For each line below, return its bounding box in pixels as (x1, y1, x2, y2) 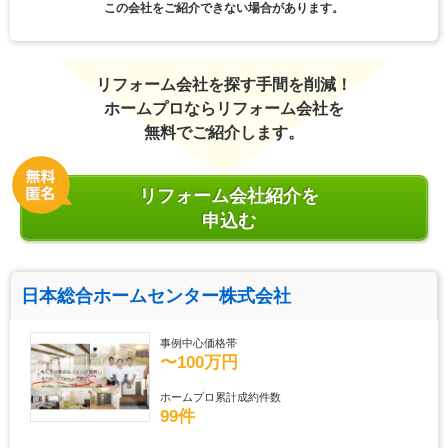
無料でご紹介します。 (144, 123, 304, 141)
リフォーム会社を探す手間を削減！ (96, 75, 352, 93)
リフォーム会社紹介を (139, 185, 319, 206)
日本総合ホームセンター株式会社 (21, 285, 291, 306)
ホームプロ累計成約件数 (160, 390, 281, 403)
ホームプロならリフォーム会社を (104, 99, 344, 117)
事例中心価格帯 (160, 336, 237, 349)
